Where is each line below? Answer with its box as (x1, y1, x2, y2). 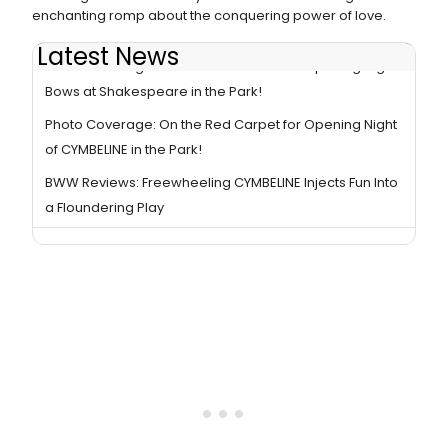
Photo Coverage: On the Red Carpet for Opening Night (45, 115, 397, 135)
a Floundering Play (45, 198, 164, 218)
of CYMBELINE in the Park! (45, 140, 202, 160)
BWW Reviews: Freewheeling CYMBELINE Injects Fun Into (45, 173, 398, 193)
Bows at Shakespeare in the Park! (45, 82, 262, 102)
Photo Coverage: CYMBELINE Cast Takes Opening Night (45, 57, 397, 77)
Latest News (37, 40, 179, 73)
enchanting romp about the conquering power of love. (32, 6, 386, 25)
